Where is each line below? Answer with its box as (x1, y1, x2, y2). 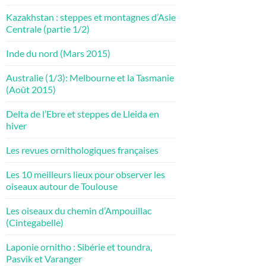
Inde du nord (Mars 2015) (6, 47, 110, 59)
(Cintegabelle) (6, 216, 64, 228)
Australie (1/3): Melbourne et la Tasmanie (6, 71, 174, 83)
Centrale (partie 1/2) (6, 23, 90, 34)
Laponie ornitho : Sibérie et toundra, (6, 240, 152, 252)
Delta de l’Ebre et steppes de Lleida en (6, 107, 159, 119)
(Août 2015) (6, 83, 56, 95)
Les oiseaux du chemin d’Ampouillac (6, 204, 151, 216)
